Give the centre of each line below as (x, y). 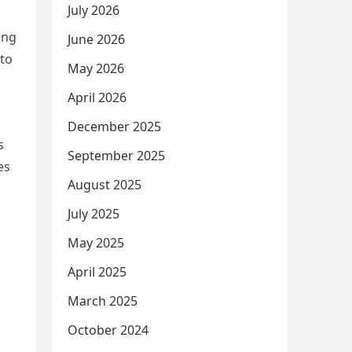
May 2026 (96, 68)
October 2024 (108, 330)
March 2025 (103, 301)
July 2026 (93, 10)
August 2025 (104, 185)
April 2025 (97, 272)
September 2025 (116, 156)
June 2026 (96, 39)
